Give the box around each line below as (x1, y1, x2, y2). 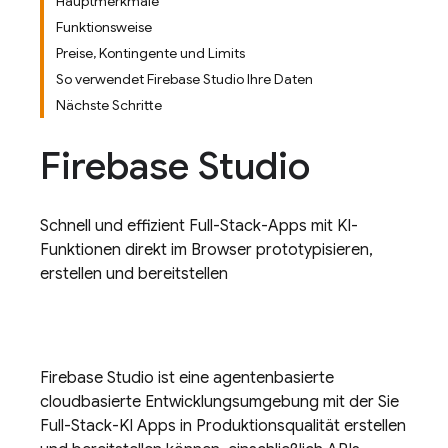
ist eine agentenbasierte (154, 368, 334, 388)
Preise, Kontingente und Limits (56, 44, 245, 62)
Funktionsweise (56, 18, 152, 36)
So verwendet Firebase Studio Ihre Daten (56, 70, 313, 88)
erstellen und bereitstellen (40, 264, 228, 284)
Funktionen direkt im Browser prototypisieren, (40, 240, 373, 260)
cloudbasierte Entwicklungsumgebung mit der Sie (40, 392, 399, 412)
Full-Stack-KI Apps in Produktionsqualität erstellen (40, 416, 406, 436)
